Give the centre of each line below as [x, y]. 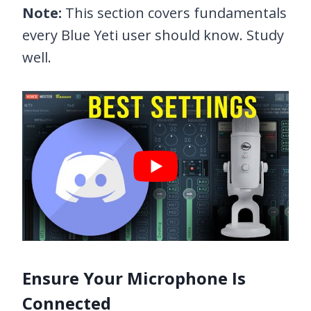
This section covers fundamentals [176, 13]
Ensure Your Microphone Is [134, 278]
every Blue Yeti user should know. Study [153, 35]
